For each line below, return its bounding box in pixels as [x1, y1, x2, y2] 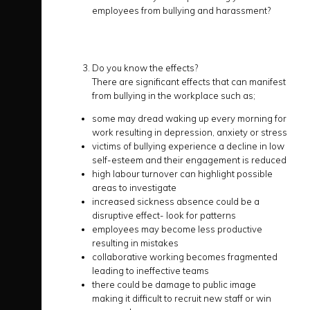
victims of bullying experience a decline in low [92, 140, 284, 152]
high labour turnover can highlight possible [92, 168, 273, 179]
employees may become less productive [92, 224, 262, 235]
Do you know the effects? [92, 62, 198, 73]
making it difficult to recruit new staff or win [92, 293, 271, 304]
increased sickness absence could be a [92, 196, 259, 207]
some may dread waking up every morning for [92, 113, 286, 124]
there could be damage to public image [92, 279, 256, 290]
